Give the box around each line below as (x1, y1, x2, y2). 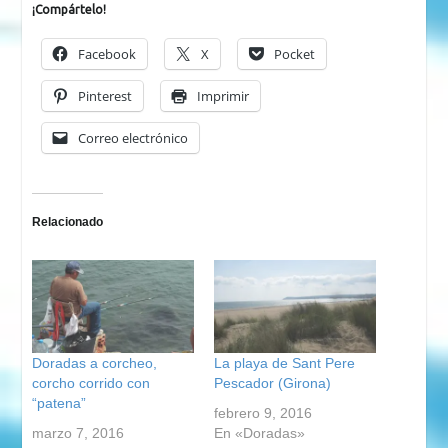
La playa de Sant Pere (214, 354, 355, 371)
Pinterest (77, 87, 132, 106)
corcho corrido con (31, 374, 150, 391)
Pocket (273, 45, 315, 64)
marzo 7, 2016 (31, 424, 124, 441)
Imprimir (196, 87, 249, 106)
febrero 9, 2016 (214, 404, 312, 421)
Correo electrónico (77, 129, 188, 148)
